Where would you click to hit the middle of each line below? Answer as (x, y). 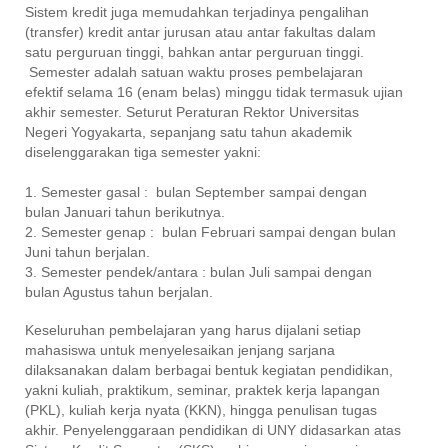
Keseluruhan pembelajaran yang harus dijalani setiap (193, 329)
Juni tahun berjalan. (87, 251)
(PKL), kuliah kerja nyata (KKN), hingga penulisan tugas (201, 409)
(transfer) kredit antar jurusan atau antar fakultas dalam (200, 31)
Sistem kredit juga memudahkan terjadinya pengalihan (197, 11)
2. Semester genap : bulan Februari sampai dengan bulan (210, 231)
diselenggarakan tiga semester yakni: (143, 151)
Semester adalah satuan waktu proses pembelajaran (194, 71)
